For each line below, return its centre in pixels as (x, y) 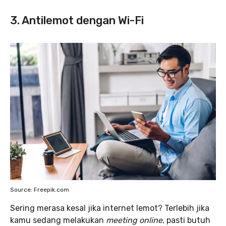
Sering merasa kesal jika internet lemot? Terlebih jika (110, 208)
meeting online (134, 220)
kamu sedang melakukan (58, 220)
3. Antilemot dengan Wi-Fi (77, 20)
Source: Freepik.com (40, 189)
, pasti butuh (186, 220)
